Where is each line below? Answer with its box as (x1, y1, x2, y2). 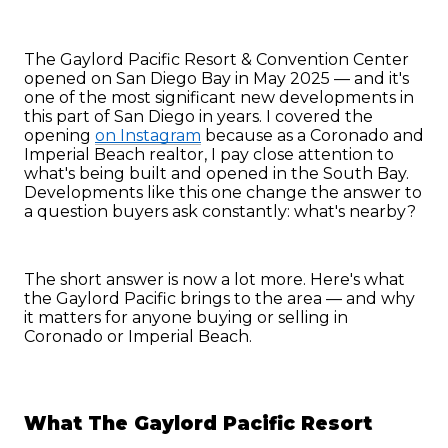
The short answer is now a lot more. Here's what (24, 270, 405, 290)
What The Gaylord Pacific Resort (24, 411, 372, 435)
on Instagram (95, 125, 201, 145)
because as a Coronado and (201, 125, 424, 145)
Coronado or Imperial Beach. (24, 327, 252, 347)
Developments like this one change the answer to (24, 182, 422, 202)
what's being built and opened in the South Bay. (24, 163, 409, 183)
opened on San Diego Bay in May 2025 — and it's (24, 68, 409, 88)
